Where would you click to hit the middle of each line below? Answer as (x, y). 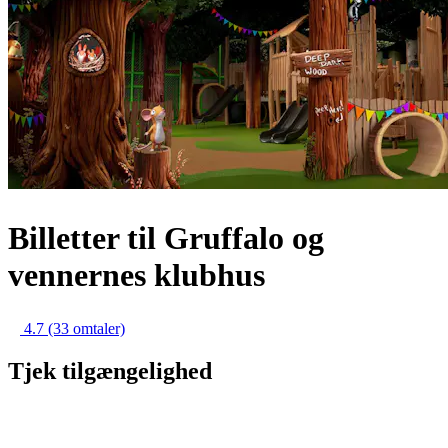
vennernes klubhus (136, 274)
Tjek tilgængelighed (110, 371)
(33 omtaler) (86, 329)
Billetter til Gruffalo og (166, 237)
